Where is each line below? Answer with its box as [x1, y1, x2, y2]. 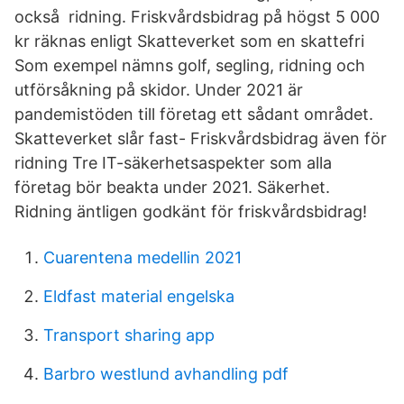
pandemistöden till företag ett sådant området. [14, 105, 373, 124]
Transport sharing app [43, 326, 215, 344]
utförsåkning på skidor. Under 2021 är [14, 80, 303, 99]
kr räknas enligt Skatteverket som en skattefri [14, 32, 364, 50]
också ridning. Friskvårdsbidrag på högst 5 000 [14, 7, 380, 26]
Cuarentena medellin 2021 [43, 248, 242, 267]
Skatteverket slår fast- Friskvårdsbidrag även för [14, 129, 387, 148]
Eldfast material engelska [43, 287, 234, 306]
